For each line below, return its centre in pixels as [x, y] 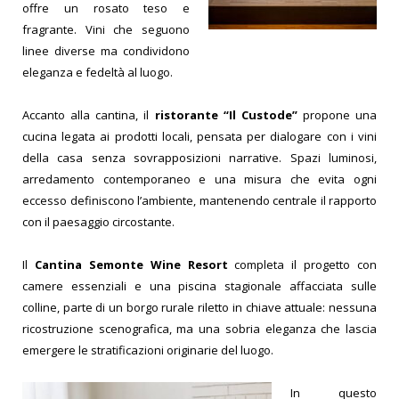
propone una [337, 115]
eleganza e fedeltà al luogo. [98, 72]
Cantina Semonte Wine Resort [131, 265]
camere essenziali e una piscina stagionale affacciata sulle [199, 286]
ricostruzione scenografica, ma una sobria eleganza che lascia [199, 329]
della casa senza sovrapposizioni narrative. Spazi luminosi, [199, 158]
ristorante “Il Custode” [226, 115]
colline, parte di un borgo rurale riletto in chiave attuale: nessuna [199, 308]
